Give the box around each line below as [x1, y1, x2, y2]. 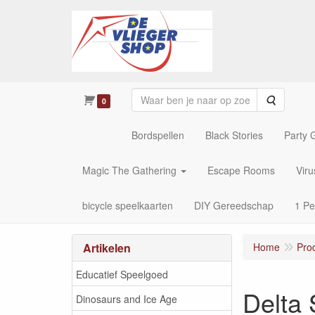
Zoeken [274, 92, 309, 106]
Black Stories [205, 128, 263, 142]
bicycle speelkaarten [82, 198, 173, 212]
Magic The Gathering [82, 163, 176, 177]
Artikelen [83, 240, 131, 256]
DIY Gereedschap [194, 198, 274, 212]
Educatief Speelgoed [76, 266, 168, 281]
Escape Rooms [207, 163, 275, 177]
